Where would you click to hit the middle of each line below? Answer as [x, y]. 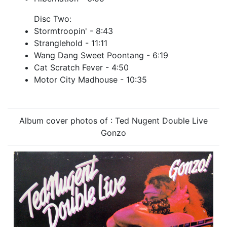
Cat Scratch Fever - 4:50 [81, 68]
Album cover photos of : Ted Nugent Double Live [113, 121]
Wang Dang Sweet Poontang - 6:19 [101, 55]
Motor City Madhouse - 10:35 [90, 80]
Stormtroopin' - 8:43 [73, 31]
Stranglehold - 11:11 [71, 43]
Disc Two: [53, 19]
